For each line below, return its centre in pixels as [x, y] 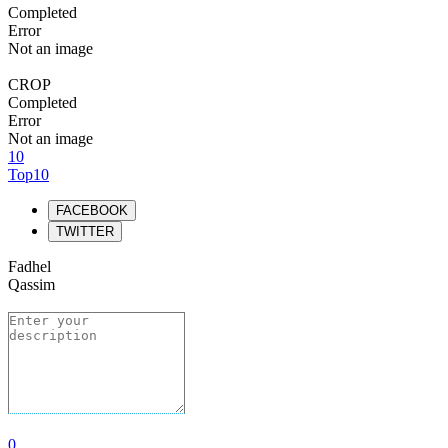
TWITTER [85, 231]
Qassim [31, 284]
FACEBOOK [92, 210]
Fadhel [29, 266]
